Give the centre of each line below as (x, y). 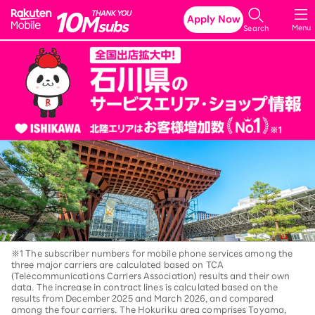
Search (256, 28)
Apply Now (213, 19)
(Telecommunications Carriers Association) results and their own (151, 275)
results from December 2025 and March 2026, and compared (143, 298)
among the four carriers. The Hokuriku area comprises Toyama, (149, 309)
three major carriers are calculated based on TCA (117, 264)
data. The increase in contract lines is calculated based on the (145, 287)
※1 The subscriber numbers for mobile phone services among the (152, 253)
